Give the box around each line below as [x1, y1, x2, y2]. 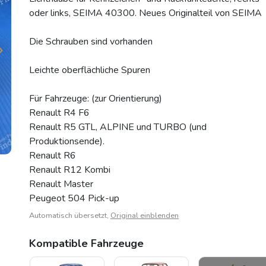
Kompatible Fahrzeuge [29, 236, 144, 251]
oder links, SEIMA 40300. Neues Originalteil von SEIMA [29, 7, 262, 20]
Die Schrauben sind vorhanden [29, 35, 153, 49]
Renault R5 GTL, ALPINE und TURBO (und [29, 121, 207, 134]
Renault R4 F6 [29, 106, 90, 120]
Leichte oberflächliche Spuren [29, 64, 150, 77]
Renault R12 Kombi [29, 163, 110, 177]
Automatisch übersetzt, [29, 210, 110, 221]
